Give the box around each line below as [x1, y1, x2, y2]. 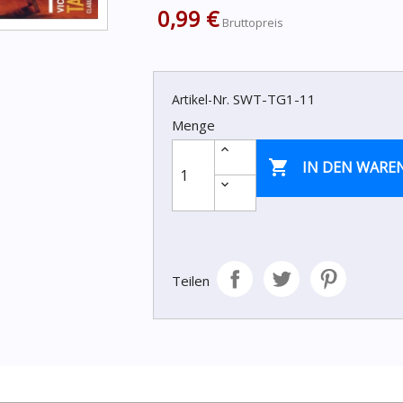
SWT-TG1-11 [232, 90, 316, 108]
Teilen [171, 272, 210, 290]
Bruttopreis [221, 14, 283, 31]
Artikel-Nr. [171, 91, 229, 108]
